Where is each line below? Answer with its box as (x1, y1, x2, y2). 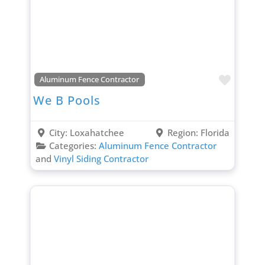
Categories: (49, 140, 99, 152)
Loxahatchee (69, 127, 124, 139)
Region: (167, 127, 201, 139)
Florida (201, 127, 230, 139)
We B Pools (33, 92, 101, 109)
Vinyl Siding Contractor (53, 153, 148, 165)
